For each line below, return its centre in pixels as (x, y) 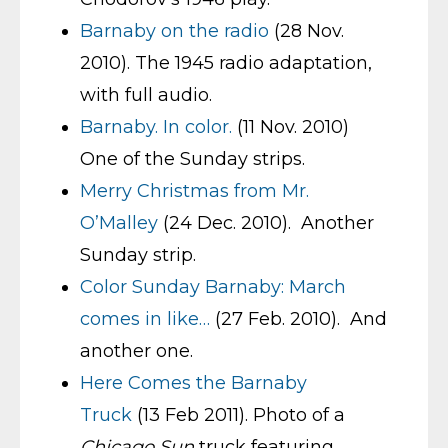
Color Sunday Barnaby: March (213, 286)
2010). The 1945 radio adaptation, (226, 62)
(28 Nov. (306, 30)
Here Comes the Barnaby (193, 382)
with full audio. (146, 94)
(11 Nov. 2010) (290, 126)
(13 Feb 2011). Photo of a (238, 414)
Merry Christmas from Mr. (194, 190)
